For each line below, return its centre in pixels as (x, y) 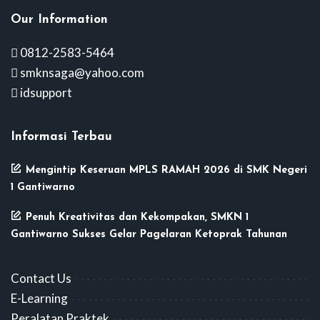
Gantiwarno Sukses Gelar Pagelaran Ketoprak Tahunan (149, 235)
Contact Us (41, 278)
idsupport (45, 92)
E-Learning (39, 298)
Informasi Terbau (61, 137)
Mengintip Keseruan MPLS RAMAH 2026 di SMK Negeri (166, 170)
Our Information (59, 20)
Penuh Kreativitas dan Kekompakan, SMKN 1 (137, 217)
